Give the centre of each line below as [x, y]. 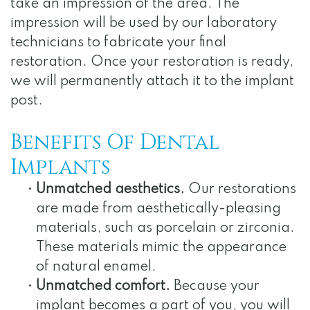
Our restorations [240, 190]
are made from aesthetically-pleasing [158, 209]
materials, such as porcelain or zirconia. [165, 229]
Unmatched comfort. [103, 287]
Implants [60, 168]
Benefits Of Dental [115, 143]
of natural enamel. [96, 267]
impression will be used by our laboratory [144, 24]
